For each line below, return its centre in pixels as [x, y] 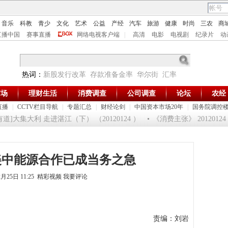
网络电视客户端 [98, 35]
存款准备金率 [111, 75]
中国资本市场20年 [159, 107]
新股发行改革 [65, 75]
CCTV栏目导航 [38, 107]
